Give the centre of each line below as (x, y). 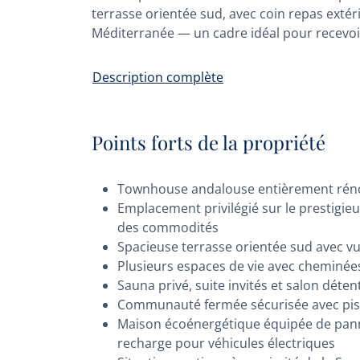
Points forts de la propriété (209, 142)
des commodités (168, 227)
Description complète (158, 77)
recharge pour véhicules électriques (226, 343)
